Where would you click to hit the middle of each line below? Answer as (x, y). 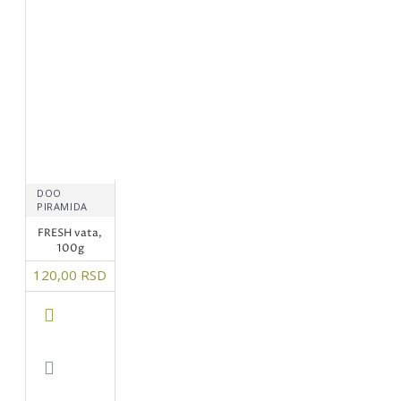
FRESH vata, (70, 233)
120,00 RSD (70, 274)
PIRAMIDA (62, 206)
